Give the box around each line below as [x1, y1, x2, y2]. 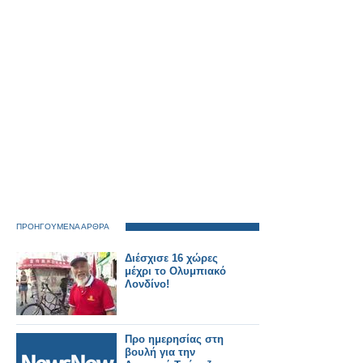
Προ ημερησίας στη [125, 333, 224, 345]
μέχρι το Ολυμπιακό [125, 265, 226, 277]
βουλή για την [125, 346, 195, 358]
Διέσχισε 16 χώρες [125, 252, 218, 264]
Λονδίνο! [125, 278, 169, 290]
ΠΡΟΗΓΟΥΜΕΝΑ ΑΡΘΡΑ [16, 222, 109, 231]
